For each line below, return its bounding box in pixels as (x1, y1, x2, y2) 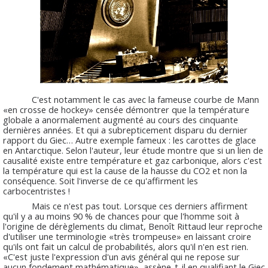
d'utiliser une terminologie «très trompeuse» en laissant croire (3, 230, 251, 242)
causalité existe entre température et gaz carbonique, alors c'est (3, 154, 262, 166)
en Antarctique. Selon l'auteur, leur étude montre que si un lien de (3, 144, 263, 156)
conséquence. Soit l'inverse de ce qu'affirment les (3, 174, 198, 187)
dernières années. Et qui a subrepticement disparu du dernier (3, 123, 248, 136)
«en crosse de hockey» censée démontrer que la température (3, 103, 249, 115)
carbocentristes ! (3, 184, 70, 197)
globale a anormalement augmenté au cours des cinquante (3, 113, 238, 126)
